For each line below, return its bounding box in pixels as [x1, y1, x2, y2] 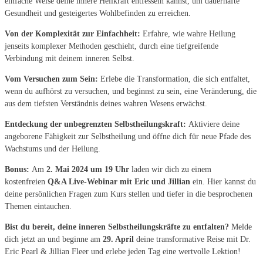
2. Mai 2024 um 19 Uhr [46, 165, 129, 174]
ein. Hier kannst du [190, 177, 256, 187]
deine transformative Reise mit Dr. [134, 235, 251, 244]
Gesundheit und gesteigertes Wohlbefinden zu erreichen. [5, 9, 191, 18]
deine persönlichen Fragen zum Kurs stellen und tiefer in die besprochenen [5, 190, 252, 199]
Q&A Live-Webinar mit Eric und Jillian [48, 177, 190, 187]
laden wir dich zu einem [129, 165, 211, 174]
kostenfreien [5, 177, 48, 187]
